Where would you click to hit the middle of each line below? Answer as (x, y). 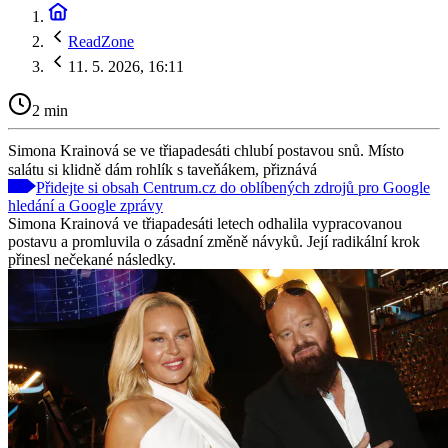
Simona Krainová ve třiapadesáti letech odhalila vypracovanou (205, 223)
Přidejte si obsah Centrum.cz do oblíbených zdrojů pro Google (233, 187)
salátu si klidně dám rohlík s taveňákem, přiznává (162, 169)
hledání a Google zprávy (85, 205)
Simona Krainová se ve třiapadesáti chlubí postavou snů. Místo (206, 150)
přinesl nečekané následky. (92, 259)
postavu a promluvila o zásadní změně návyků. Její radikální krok (214, 241)
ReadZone (101, 41)
